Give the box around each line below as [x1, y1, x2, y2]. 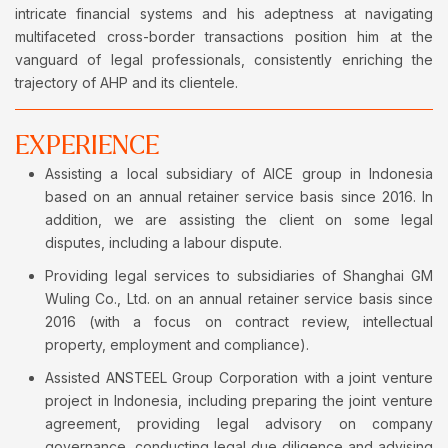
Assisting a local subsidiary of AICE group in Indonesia [45, 165, 433, 183]
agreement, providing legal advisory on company [45, 415, 433, 433]
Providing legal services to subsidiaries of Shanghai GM [45, 267, 433, 285]
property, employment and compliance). [45, 336, 309, 354]
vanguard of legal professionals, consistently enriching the [15, 51, 433, 69]
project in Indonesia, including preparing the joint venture [45, 392, 433, 410]
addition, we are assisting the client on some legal [45, 211, 433, 229]
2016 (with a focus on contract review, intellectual [45, 313, 433, 331]
